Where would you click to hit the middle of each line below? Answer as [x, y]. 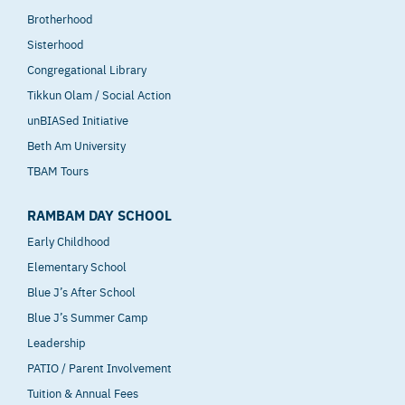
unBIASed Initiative [78, 120]
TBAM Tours [58, 170]
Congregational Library [87, 69]
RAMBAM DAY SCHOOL [99, 214]
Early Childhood [69, 240]
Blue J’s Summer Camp [88, 316]
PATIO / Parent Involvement [99, 367]
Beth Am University [76, 145]
